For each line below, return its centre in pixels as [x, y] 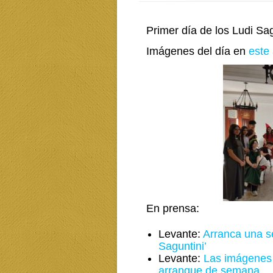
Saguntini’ [183, 246]
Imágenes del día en [197, 51]
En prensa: [173, 208]
